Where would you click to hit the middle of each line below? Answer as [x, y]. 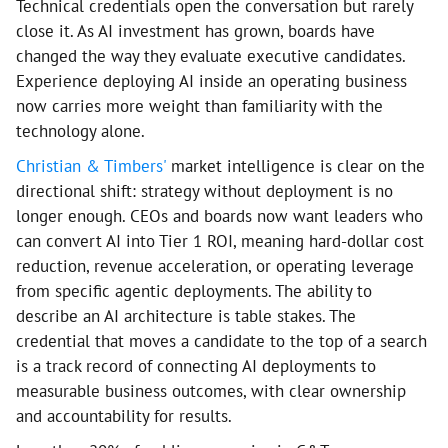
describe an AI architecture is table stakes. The [186, 316]
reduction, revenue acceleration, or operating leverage [215, 266]
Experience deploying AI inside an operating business [211, 81]
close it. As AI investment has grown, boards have [195, 31]
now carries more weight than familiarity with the [199, 106]
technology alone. [80, 131]
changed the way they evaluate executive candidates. [210, 56]
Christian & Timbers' [91, 166]
